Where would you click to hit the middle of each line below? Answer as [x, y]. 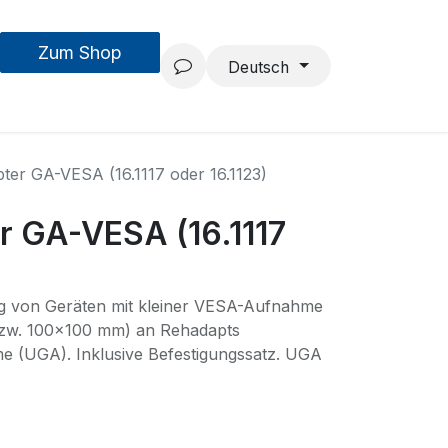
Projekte [347, 64]
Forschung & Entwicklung [191, 64]
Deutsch [259, 68]
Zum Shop [80, 52]
